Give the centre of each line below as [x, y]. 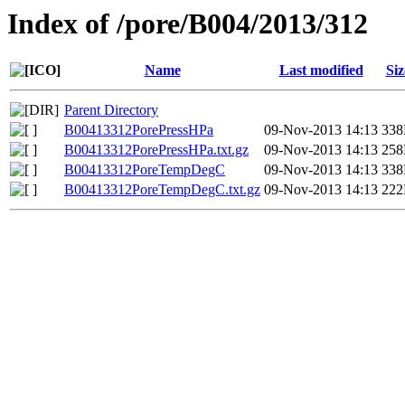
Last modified [321, 71]
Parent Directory [111, 110]
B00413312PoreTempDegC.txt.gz [162, 190]
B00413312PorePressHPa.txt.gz [156, 150]
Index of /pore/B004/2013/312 [188, 24]
